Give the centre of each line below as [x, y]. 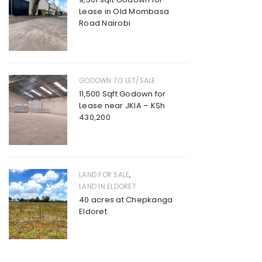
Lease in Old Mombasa [124, 12]
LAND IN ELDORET [108, 187]
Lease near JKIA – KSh [122, 106]
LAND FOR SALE [104, 175]
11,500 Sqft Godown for [123, 94]
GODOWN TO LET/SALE [117, 81]
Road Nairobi [105, 23]
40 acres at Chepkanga [126, 200]
